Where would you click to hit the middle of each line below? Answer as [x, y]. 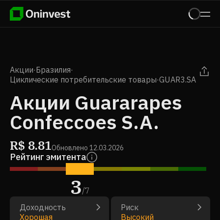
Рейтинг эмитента [48, 157]
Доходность [43, 207]
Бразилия [53, 70]
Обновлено [70, 148]
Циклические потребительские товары [83, 80]
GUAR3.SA [178, 80]
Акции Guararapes [96, 102]
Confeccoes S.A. [84, 122]
